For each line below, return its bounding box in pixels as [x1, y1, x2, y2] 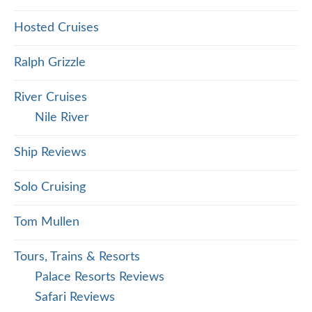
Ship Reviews [14, 146, 86, 159]
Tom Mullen [14, 216, 79, 229]
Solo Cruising [14, 181, 86, 194]
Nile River [35, 111, 89, 125]
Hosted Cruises [14, 22, 99, 35]
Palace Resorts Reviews [35, 271, 164, 284]
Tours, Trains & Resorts [14, 251, 140, 264]
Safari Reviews [35, 291, 115, 304]
